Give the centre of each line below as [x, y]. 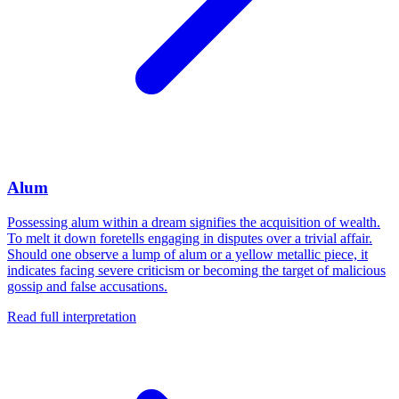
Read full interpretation [72, 316]
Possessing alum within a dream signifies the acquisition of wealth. [194, 222]
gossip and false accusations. [87, 286]
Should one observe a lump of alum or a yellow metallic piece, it [187, 254]
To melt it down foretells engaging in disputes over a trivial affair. [190, 238]
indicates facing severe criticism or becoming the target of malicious [196, 270]
